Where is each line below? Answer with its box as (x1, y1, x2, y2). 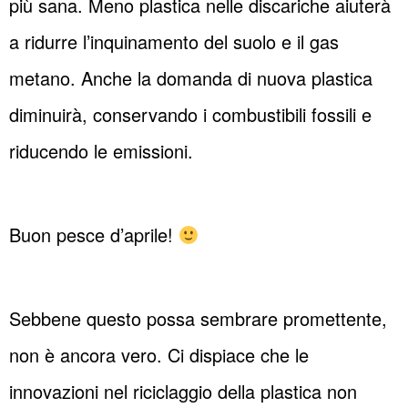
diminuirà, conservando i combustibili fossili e (9, 101, 372, 128)
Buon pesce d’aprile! (9, 221, 178, 249)
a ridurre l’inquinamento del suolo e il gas (9, 28, 339, 56)
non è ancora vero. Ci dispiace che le (9, 342, 309, 369)
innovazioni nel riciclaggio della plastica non (9, 378, 357, 405)
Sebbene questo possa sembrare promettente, (9, 305, 387, 332)
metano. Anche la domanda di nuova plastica (9, 65, 372, 92)
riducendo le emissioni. (9, 138, 193, 165)
